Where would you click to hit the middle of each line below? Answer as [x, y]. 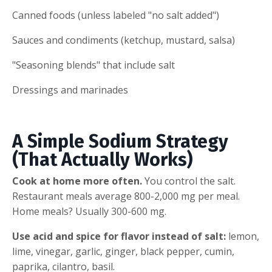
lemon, [243, 236]
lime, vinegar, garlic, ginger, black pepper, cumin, [123, 251]
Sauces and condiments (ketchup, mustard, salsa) [124, 40]
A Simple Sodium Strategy [120, 141]
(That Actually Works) [102, 159]
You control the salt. [189, 181]
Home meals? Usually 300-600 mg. [89, 211]
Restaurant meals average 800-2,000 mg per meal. [126, 196]
